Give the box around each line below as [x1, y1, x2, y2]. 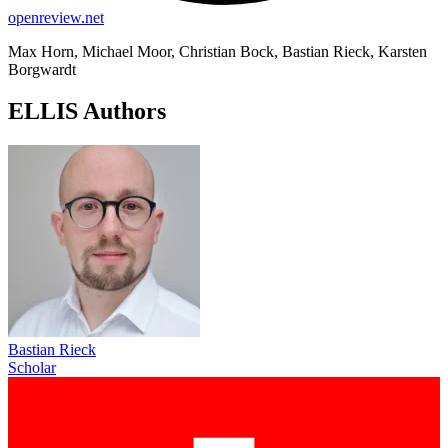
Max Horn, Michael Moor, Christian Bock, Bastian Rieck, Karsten [8, 42, 427, 60]
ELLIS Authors [8, 98, 166, 125]
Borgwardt [8, 60, 76, 78]
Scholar [8, 359, 56, 377]
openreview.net [8, 8, 104, 26]
